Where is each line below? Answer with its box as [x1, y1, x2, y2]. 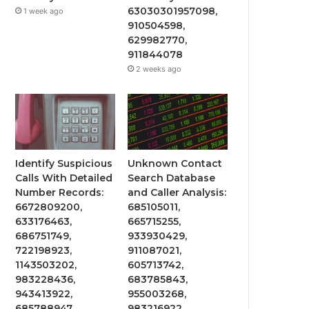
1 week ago [23, 6, 64, 16]
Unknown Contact [128, 157, 223, 170]
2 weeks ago [136, 63, 182, 74]
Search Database [128, 172, 216, 185]
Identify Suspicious [15, 157, 113, 170]
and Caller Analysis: [128, 186, 227, 199]
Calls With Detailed [15, 172, 113, 185]
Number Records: [15, 186, 104, 199]
